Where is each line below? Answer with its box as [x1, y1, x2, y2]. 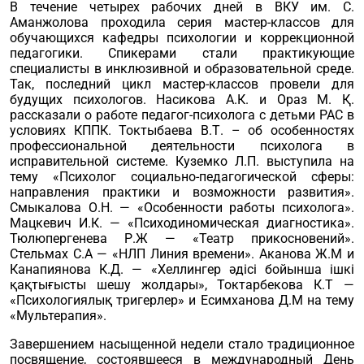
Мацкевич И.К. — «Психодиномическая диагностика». [10, 215, 354, 231]
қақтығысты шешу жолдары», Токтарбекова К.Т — [10, 277, 354, 292]
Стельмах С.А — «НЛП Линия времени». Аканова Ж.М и [10, 246, 354, 262]
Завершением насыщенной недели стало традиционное [10, 336, 354, 352]
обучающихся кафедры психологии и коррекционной [10, 30, 354, 45]
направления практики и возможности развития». [10, 184, 354, 200]
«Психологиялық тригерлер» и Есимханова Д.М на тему [10, 292, 354, 308]
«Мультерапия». [10, 308, 106, 323]
